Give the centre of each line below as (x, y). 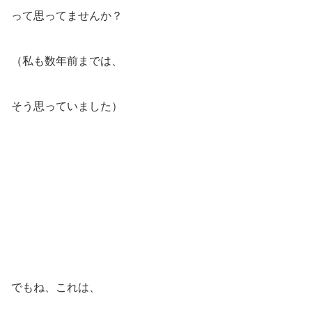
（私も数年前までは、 (67, 61)
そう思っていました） (67, 107)
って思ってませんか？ (67, 16)
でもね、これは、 (56, 288)
